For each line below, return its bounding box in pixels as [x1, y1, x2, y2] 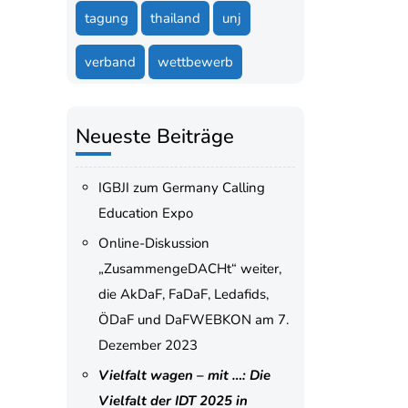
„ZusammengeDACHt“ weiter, [97, 260, 281, 278]
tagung [84, 9, 128, 27]
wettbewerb [157, 53, 233, 71]
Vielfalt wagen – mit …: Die [97, 366, 270, 384]
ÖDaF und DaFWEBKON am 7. [97, 311, 289, 329]
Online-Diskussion [97, 234, 209, 252]
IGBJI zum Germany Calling [97, 178, 265, 197]
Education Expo [97, 204, 193, 222]
